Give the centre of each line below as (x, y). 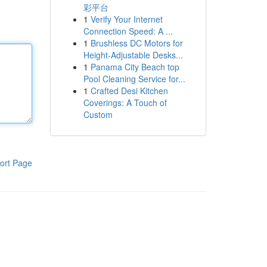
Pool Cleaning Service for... (134, 79)
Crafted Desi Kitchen (129, 91)
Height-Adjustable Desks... (133, 55)
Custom (98, 114)
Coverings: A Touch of (125, 103)
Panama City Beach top (135, 67)
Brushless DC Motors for (136, 43)
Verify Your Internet (126, 19)
